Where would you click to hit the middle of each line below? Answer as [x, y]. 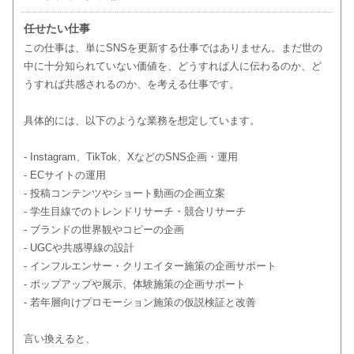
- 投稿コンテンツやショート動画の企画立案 [124, 194]
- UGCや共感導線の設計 [79, 248]
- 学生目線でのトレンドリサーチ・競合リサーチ [134, 212]
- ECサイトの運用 [64, 175]
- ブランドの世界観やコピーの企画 [104, 230]
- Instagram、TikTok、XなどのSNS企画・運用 [130, 157]
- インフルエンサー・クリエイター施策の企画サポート [150, 266]
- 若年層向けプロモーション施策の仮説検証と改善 [139, 303]
